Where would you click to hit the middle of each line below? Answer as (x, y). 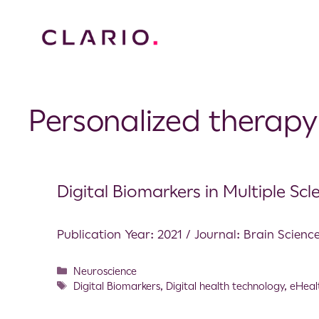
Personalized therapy (173, 120)
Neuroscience (105, 271)
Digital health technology (225, 286)
